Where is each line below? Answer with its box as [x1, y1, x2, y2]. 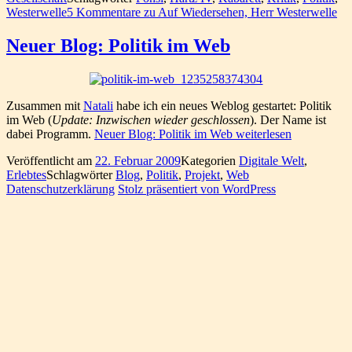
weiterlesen [233, 127, 291, 141]
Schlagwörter [46, 168, 115, 182]
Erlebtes [6, 168, 46, 182]
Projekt [185, 168, 220, 182]
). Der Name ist [250, 113, 326, 127]
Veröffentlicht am [6, 154, 95, 168]
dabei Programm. [6, 127, 94, 141]
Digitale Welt [239, 154, 304, 168]
